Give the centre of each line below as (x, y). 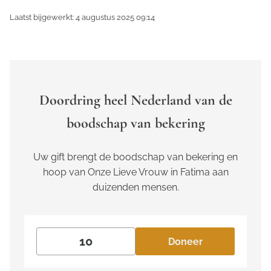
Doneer (185, 241)
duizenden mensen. (135, 188)
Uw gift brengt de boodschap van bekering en (135, 157)
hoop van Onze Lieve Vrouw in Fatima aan (135, 172)
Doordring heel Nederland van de (135, 100)
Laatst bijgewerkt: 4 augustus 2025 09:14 (82, 18)
